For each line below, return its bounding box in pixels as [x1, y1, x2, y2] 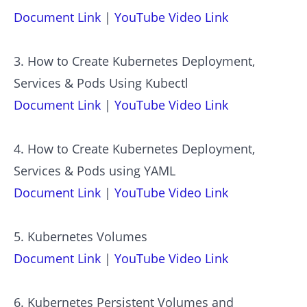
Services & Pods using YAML [14, 162, 175, 179]
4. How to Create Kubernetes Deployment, [14, 140, 255, 157]
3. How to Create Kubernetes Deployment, [14, 52, 255, 69]
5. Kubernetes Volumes [14, 228, 147, 245]
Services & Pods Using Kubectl [14, 74, 188, 91]
